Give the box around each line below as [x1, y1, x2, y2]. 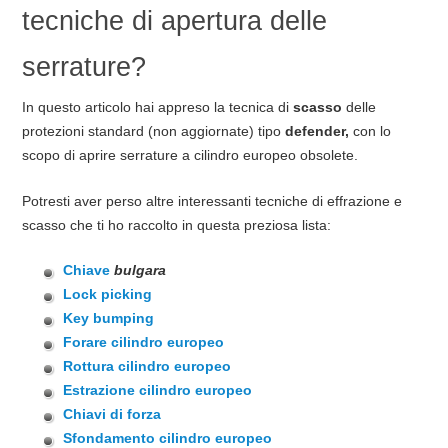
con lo [352, 122, 391, 139]
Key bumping [63, 310, 155, 327]
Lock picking [63, 286, 153, 303]
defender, [284, 122, 353, 139]
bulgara [114, 262, 167, 279]
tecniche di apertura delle [21, 4, 327, 36]
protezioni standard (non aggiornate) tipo [21, 122, 285, 139]
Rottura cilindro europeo [63, 358, 232, 375]
